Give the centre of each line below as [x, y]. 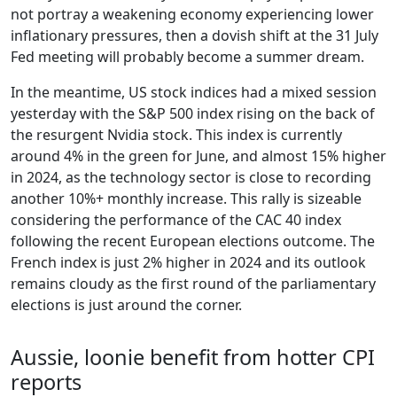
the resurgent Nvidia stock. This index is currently [176, 134]
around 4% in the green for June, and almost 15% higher [198, 156]
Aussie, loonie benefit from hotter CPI [193, 358]
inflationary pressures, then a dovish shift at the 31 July [195, 35]
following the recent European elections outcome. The [193, 241]
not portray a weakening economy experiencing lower [192, 14]
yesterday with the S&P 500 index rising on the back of [193, 113]
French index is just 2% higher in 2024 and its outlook [188, 262]
